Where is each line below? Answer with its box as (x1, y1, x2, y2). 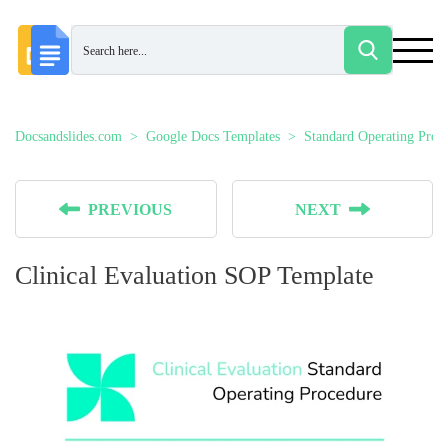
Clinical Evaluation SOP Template (15, 261, 374, 290)
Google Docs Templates (146, 129, 280, 144)
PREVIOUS (88, 201, 173, 218)
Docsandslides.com (15, 129, 122, 144)
